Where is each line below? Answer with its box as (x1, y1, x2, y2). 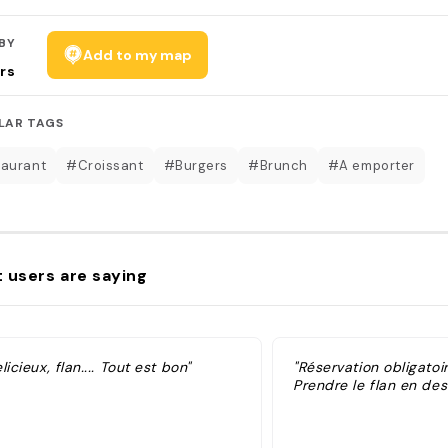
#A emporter (327, 156, 415, 174)
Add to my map (83, 45, 193, 64)
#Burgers (163, 156, 228, 174)
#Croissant (66, 156, 144, 174)
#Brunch (247, 156, 308, 174)
